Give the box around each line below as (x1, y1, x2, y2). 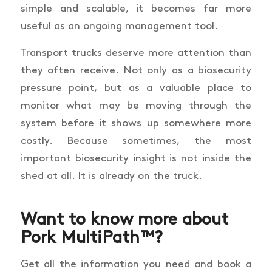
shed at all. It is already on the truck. (20, 171, 202, 181)
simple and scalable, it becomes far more (20, 3, 252, 13)
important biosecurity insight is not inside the (20, 153, 252, 163)
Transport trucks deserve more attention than (20, 47, 252, 58)
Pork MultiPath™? (20, 229, 163, 246)
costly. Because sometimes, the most (20, 135, 252, 146)
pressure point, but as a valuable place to (20, 83, 252, 93)
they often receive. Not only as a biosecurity (20, 65, 252, 75)
